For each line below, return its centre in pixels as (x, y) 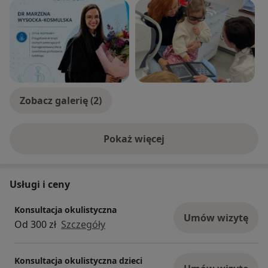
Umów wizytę (216, 218)
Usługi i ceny (40, 185)
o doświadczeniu (173, 145)
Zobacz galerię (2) (61, 101)
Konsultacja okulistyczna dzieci (78, 260)
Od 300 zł (35, 224)
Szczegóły (83, 224)
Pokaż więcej (134, 139)
